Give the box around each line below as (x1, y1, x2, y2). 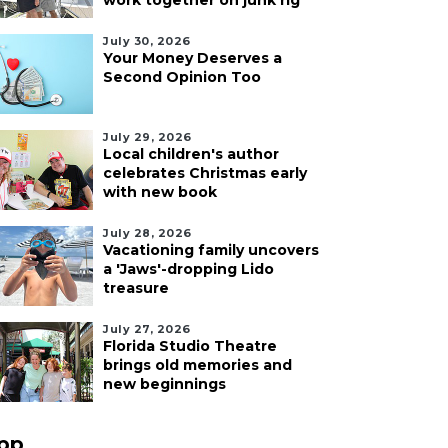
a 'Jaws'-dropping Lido (103, 260, 274, 278)
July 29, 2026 (103, 130, 192, 144)
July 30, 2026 (103, 34, 191, 48)
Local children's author (103, 145, 279, 163)
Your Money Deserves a (103, 49, 282, 67)
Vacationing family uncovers (103, 241, 319, 259)
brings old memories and (103, 356, 292, 374)
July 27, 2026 (103, 322, 191, 336)
